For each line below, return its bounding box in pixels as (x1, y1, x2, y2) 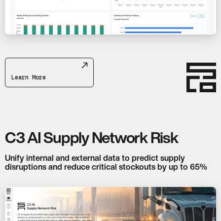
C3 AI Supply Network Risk (5, 129, 178, 145)
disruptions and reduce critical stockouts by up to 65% (5, 163, 207, 171)
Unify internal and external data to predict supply (5, 154, 185, 162)
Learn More (11, 74, 46, 81)
